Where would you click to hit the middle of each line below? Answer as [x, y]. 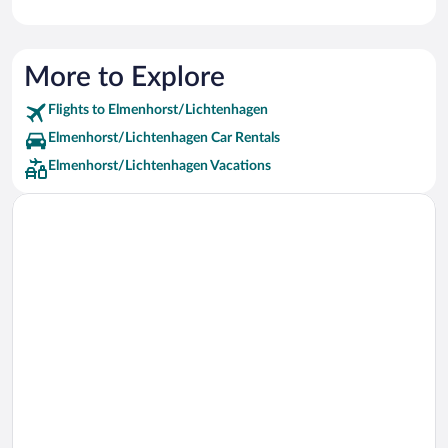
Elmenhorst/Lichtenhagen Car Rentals [164, 138]
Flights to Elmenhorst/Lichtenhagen [158, 110]
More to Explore [124, 77]
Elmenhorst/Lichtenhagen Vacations [159, 166]
